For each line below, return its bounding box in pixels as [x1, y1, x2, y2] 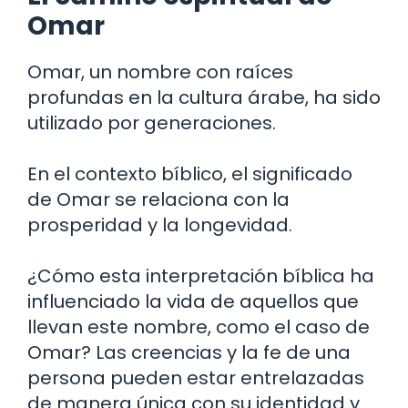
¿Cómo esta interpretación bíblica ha [27, 263, 374, 290]
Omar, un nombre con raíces [27, 59, 293, 86]
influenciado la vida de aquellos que [27, 289, 359, 315]
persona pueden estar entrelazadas [27, 365, 364, 392]
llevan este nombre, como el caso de [27, 314, 370, 341]
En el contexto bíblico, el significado [27, 161, 352, 188]
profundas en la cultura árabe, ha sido [27, 85, 381, 111]
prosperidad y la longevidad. [27, 212, 292, 239]
